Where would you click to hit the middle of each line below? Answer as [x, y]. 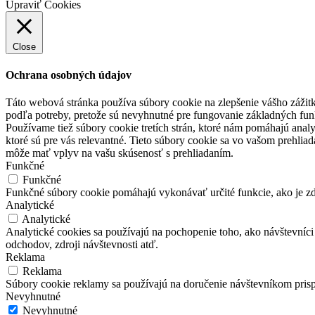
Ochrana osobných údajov [69, 75]
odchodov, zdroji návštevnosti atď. [82, 245]
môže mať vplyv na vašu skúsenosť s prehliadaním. [120, 153]
